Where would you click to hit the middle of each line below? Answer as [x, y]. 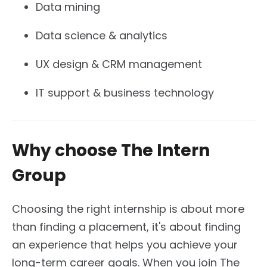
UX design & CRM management [119, 64]
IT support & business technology [125, 92]
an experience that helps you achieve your [125, 244]
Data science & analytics [102, 35]
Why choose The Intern [111, 150]
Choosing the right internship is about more [128, 209]
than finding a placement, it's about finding [126, 226]
